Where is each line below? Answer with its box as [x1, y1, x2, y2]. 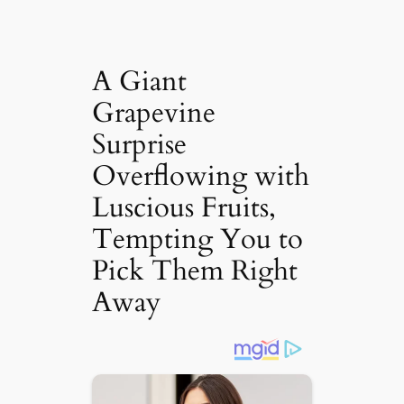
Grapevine [92, 93, 216, 132]
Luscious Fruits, [92, 188, 277, 226]
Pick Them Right [92, 251, 298, 289]
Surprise [92, 124, 188, 163]
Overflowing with [92, 156, 310, 195]
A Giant [92, 61, 188, 100]
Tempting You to [92, 219, 304, 258]
